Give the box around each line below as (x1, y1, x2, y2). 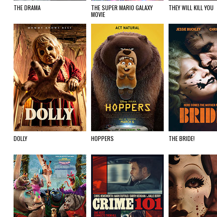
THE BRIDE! (169, 134, 195, 142)
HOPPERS (91, 134, 114, 142)
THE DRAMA (14, 3, 41, 12)
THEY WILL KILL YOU (169, 3, 214, 12)
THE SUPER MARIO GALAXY (91, 3, 153, 12)
